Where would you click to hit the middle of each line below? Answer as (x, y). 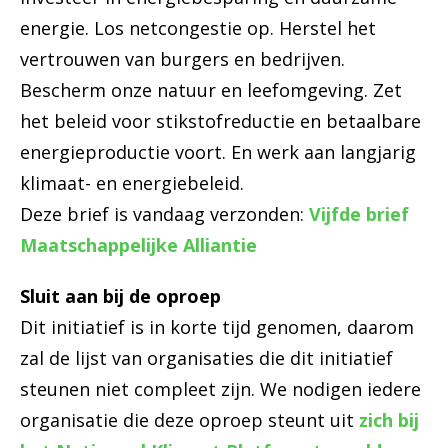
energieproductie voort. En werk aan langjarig (218, 152)
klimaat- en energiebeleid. (132, 183)
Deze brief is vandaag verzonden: (164, 214)
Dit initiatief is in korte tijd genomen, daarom (217, 327)
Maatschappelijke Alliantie (138, 245)
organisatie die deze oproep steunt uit (189, 420)
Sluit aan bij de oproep (120, 296)
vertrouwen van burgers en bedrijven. (182, 59)
